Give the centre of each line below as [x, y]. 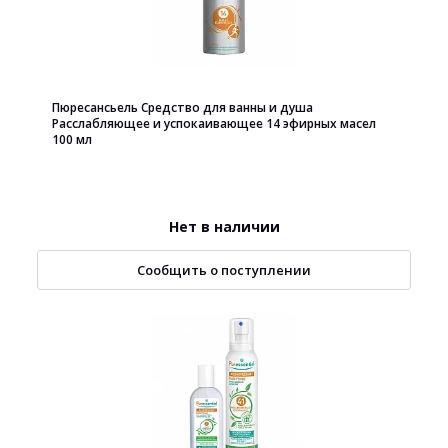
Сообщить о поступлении [224, 270]
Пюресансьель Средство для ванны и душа [182, 107]
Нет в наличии [224, 226]
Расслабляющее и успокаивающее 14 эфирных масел [214, 123]
